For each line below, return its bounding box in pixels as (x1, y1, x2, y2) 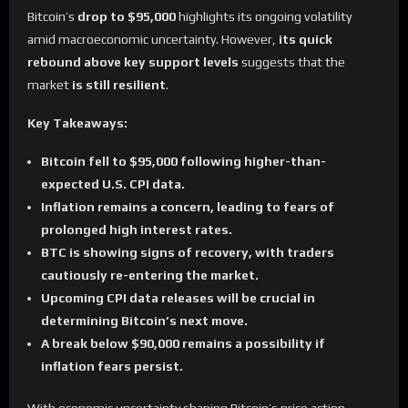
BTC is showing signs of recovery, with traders (41, 244, 334, 260)
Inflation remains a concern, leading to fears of (41, 199, 334, 214)
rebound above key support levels (27, 55, 239, 70)
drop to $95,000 (77, 9, 176, 25)
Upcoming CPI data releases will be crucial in (41, 290, 315, 305)
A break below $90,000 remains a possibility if (41, 335, 325, 351)
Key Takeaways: (27, 116, 127, 131)
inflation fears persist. (41, 358, 183, 373)
